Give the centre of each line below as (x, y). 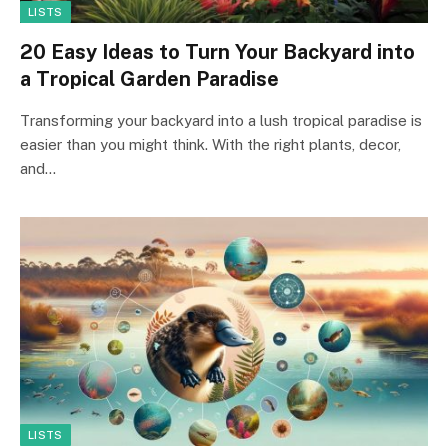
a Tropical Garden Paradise (149, 78)
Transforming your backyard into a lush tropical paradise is (221, 120)
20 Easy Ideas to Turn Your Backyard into (217, 51)
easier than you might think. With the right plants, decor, (210, 144)
